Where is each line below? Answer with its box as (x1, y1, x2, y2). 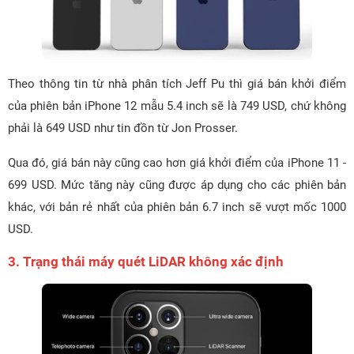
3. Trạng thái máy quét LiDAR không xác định (8, 253, 284, 269)
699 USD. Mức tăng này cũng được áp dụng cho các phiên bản (8, 177, 346, 192)
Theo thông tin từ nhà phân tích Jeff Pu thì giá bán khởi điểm (8, 76, 346, 91)
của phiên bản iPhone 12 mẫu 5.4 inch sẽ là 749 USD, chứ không (8, 98, 346, 113)
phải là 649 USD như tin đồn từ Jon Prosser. (8, 120, 238, 135)
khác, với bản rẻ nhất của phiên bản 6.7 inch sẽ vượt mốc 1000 (8, 199, 346, 214)
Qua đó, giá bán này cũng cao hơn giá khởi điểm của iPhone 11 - (8, 155, 346, 170)
